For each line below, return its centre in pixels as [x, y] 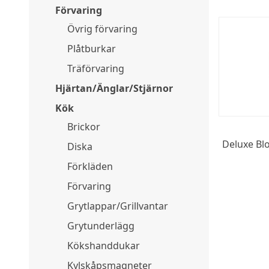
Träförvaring [96, 68]
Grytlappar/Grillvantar [118, 206]
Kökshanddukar [104, 246]
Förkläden [90, 166]
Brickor [84, 127]
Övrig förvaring [102, 29]
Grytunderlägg [101, 226]
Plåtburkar [92, 49]
